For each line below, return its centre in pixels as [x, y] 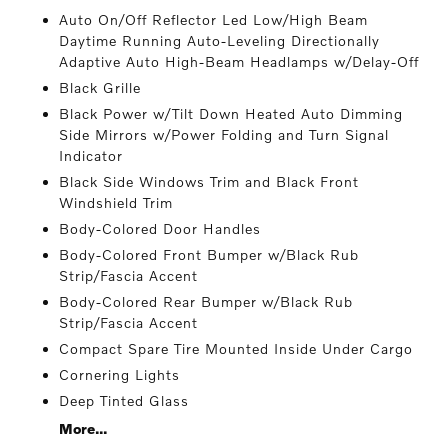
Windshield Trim [116, 202]
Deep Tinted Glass [124, 400]
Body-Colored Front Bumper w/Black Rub [209, 254]
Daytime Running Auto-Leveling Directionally [220, 40]
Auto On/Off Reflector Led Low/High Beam [214, 19]
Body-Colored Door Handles [160, 228]
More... [83, 428]
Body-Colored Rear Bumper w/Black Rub [206, 301]
